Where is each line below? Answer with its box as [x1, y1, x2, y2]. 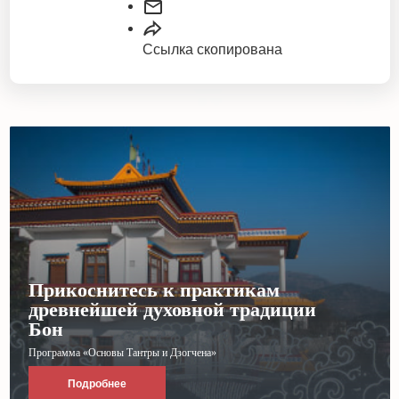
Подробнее [67, 378, 126, 391]
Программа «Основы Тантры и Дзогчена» [28, 346, 216, 360]
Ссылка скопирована [142, 41, 282, 57]
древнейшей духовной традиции [28, 298, 316, 322]
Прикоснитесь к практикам [28, 279, 280, 302]
